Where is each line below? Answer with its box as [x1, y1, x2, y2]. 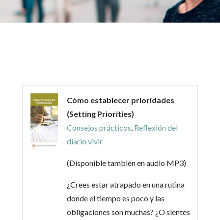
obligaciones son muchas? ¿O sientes [66, 207, 190, 217]
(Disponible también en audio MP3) [66, 158, 186, 167]
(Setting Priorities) [66, 109, 134, 118]
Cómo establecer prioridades [66, 95, 174, 105]
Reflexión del [134, 123, 178, 132]
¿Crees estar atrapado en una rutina [66, 180, 185, 189]
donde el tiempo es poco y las [66, 193, 165, 203]
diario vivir [66, 137, 103, 146]
